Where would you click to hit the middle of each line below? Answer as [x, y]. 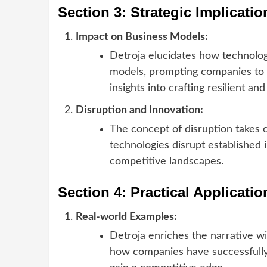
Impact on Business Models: [142, 37]
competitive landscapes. [167, 161]
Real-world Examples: [126, 217]
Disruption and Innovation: [139, 110]
